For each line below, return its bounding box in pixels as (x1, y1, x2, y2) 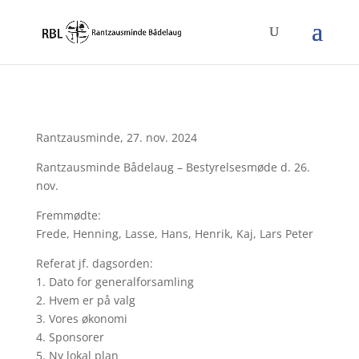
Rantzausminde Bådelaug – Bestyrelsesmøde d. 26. (35, 159, 310, 175)
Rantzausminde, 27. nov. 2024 (35, 130, 197, 145)
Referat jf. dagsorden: (35, 256, 153, 271)
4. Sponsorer (35, 329, 104, 345)
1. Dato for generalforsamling (35, 274, 194, 289)
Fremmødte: (35, 208, 101, 223)
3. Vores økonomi (35, 311, 127, 326)
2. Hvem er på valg (35, 292, 135, 308)
